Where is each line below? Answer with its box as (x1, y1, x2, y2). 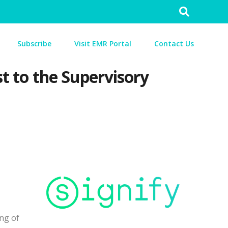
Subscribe (17, 39, 51, 48)
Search (182, 6, 207, 15)
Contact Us (154, 39, 194, 48)
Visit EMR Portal (74, 39, 131, 48)
